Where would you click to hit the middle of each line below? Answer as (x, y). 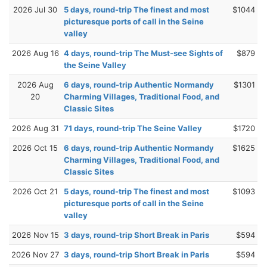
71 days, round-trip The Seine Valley (133, 128)
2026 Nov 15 (35, 235)
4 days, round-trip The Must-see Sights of (143, 53)
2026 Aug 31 (35, 128)
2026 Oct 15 (35, 148)
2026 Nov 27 (35, 254)
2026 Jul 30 (35, 9)
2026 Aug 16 (35, 53)
